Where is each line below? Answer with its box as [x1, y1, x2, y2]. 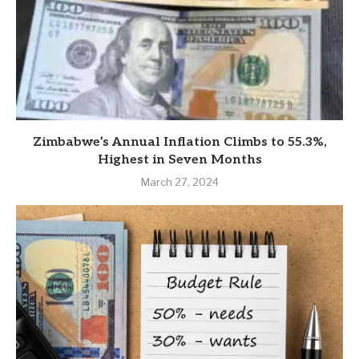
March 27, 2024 [140, 175, 219, 189]
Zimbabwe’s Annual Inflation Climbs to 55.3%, [32, 135, 327, 151]
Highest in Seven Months [97, 152, 262, 168]
